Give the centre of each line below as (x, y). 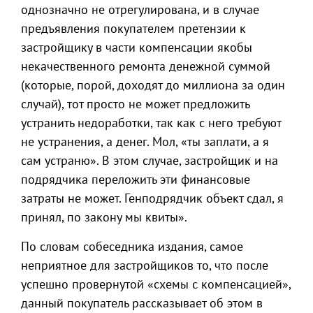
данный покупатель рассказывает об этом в (142, 303)
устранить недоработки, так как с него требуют (151, 123)
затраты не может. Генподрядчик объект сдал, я (152, 198)
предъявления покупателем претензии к (133, 28)
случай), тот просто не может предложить (135, 104)
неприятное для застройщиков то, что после (145, 265)
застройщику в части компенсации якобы (137, 47)
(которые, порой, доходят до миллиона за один (153, 85)
